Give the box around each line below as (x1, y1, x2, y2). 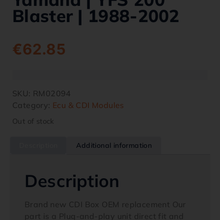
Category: (12, 100, 53, 110)
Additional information (76, 141, 152, 150)
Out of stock (12, 116, 55, 126)
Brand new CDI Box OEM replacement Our (25, 199, 186, 209)
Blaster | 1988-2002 (12, 5, 180, 27)
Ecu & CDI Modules (53, 100, 124, 110)
